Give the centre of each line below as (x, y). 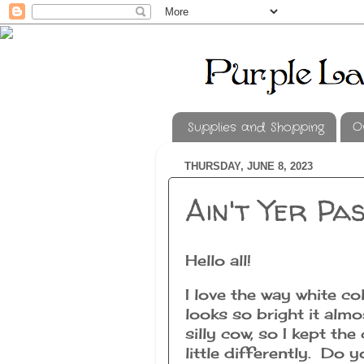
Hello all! (218, 260)
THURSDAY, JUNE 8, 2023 (249, 166)
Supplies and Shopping (256, 127)
